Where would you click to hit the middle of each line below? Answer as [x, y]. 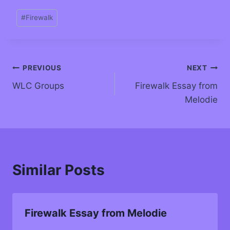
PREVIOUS [42, 68]
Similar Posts [59, 170]
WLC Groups [38, 85]
